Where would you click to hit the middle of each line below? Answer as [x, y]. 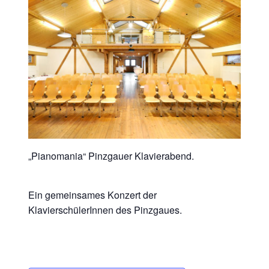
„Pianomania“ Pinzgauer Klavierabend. [111, 156]
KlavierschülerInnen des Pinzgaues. [105, 210]
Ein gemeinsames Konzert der [92, 195]
